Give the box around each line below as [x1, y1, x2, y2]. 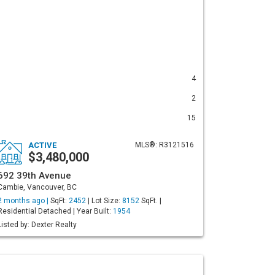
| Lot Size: [86, 196, 122, 205]
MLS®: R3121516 [135, 141, 194, 149]
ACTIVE [28, 141, 56, 150]
